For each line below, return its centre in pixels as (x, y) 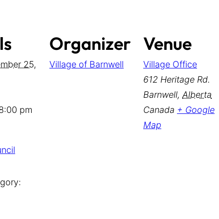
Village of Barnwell (87, 65)
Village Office (170, 65)
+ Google (196, 110)
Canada (159, 110)
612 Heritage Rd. (177, 80)
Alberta (197, 95)
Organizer (90, 44)
